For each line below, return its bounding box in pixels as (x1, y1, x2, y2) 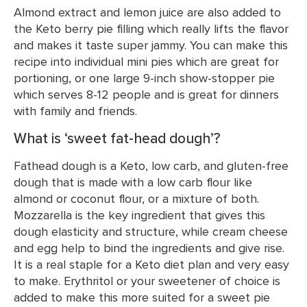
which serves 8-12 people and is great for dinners (14, 86, 279, 103)
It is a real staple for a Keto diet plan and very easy (14, 256, 289, 273)
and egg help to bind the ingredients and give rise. (14, 239, 284, 256)
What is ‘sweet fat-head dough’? (14, 127, 221, 149)
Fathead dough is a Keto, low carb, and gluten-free (14, 157, 288, 174)
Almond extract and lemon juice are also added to (14, 3, 281, 21)
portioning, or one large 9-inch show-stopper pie (14, 69, 275, 86)
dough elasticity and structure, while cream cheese (14, 223, 288, 240)
